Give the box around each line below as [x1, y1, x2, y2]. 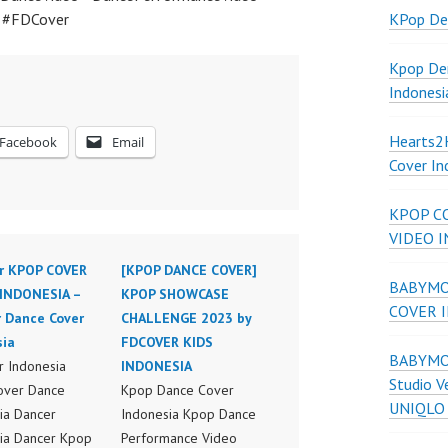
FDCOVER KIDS [120, 333, 213, 351]
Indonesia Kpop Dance [120, 405, 256, 423]
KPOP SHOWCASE [120, 285, 229, 303]
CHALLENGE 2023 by [120, 309, 251, 327]
